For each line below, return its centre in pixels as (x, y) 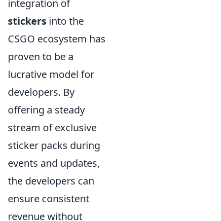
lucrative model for (51, 74)
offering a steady (46, 110)
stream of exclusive (52, 128)
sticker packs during (54, 145)
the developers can (51, 181)
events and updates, (54, 163)
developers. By (41, 92)
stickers (27, 21)
